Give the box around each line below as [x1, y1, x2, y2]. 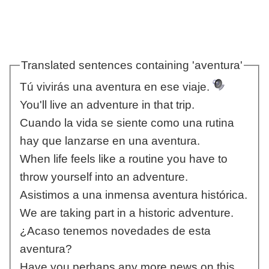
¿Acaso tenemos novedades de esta [19, 225, 211, 238]
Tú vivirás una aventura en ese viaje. [19, 80, 213, 94]
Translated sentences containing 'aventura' [20, 58, 243, 71]
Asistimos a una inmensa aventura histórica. [19, 189, 247, 202]
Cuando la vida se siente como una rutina [19, 116, 234, 130]
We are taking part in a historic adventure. [19, 207, 234, 220]
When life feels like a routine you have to [19, 153, 228, 166]
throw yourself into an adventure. [19, 171, 188, 184]
